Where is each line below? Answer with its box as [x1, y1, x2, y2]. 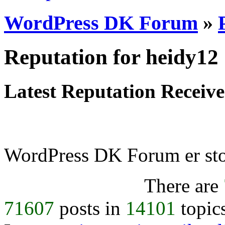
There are [144, 175, 223, 197]
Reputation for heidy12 [4, 45, 218, 69]
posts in [54, 197, 126, 219]
